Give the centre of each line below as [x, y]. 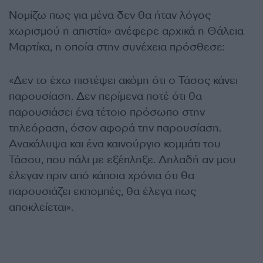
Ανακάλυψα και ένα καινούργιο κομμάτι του [115, 144]
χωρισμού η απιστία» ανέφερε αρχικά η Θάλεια [126, 31]
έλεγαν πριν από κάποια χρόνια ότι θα [102, 176]
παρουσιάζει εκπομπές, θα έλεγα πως [102, 191]
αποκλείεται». [41, 207]
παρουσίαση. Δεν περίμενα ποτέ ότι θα [105, 96]
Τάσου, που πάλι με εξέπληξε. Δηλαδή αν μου [122, 160]
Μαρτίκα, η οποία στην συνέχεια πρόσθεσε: [117, 47]
